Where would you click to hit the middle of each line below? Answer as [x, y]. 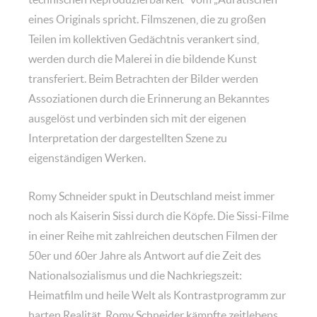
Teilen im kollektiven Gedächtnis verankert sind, [144, 39]
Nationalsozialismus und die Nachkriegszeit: [135, 275]
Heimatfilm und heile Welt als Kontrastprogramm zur [157, 295]
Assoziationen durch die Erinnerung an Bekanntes [149, 98]
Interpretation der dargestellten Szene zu [128, 138]
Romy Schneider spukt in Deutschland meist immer [151, 196]
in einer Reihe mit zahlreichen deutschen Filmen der [153, 235]
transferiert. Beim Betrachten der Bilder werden [143, 78]
